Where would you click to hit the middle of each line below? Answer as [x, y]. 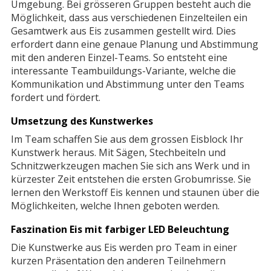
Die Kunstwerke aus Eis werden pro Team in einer [124, 248]
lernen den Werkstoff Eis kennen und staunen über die [135, 193]
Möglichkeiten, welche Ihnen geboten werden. [116, 206]
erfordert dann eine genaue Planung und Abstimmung [134, 44]
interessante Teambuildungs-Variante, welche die [123, 71]
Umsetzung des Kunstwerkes [82, 121]
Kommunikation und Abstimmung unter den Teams [127, 84]
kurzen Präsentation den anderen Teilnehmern [118, 261]
